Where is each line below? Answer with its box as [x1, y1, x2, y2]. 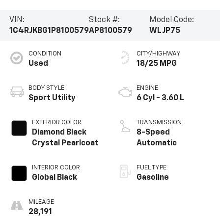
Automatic [137, 139, 177, 148]
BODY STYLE [28, 85, 64, 92]
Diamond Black [31, 129, 86, 137]
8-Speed [137, 129, 170, 137]
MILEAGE [28, 199, 54, 206]
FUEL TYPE [137, 165, 166, 171]
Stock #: [88, 16, 120, 24]
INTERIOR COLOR [31, 165, 80, 171]
